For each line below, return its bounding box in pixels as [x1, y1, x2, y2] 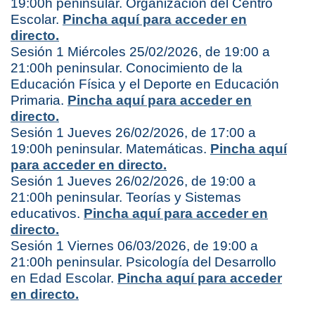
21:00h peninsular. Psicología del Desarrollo [11, 255, 276, 270]
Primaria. [11, 93, 67, 108]
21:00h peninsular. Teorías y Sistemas [11, 190, 241, 205]
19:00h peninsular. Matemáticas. [11, 141, 210, 157]
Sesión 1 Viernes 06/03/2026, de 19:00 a [11, 238, 258, 254]
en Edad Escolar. [11, 271, 117, 286]
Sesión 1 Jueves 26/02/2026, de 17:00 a [11, 125, 256, 141]
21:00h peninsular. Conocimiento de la [11, 60, 243, 76]
